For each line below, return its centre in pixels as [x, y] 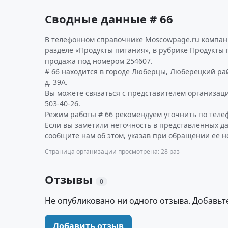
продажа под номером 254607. [99, 61]
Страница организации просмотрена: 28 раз [112, 151]
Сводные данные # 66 [109, 19]
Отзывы [70, 179]
